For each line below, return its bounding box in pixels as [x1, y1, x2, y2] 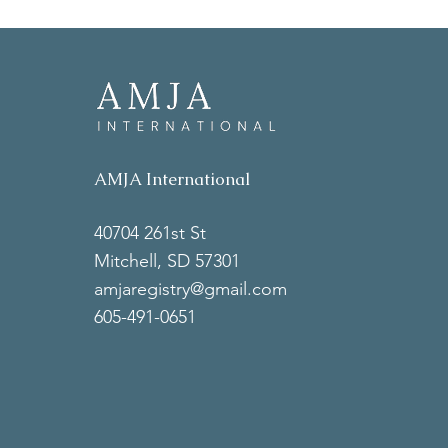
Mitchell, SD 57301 [94, 250, 241, 272]
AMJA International [94, 168, 251, 190]
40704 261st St [94, 222, 207, 244]
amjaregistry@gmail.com [94, 278, 288, 300]
